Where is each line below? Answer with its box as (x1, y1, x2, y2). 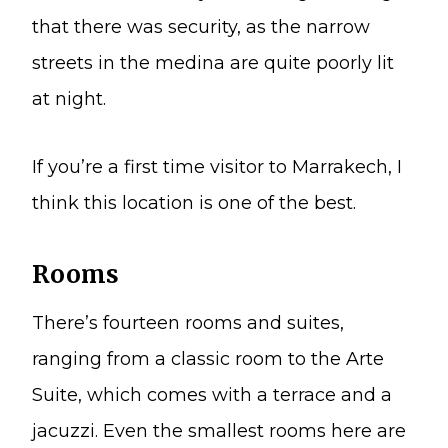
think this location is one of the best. (32, 191, 356, 214)
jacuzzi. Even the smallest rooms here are (32, 419, 406, 442)
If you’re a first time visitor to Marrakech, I (32, 155, 402, 178)
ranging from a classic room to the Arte (32, 347, 384, 370)
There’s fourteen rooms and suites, (32, 311, 344, 334)
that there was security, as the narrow (32, 15, 370, 38)
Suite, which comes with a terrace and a (32, 383, 392, 406)
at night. (32, 87, 106, 110)
